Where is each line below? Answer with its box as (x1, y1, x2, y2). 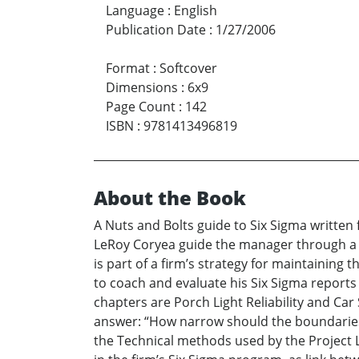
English (174, 2, 217, 20)
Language (106, 2, 164, 20)
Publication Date (106, 21, 206, 39)
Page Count (106, 98, 175, 116)
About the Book (94, 184, 246, 212)
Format (106, 59, 150, 78)
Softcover (159, 59, 217, 78)
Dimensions (106, 79, 178, 97)
